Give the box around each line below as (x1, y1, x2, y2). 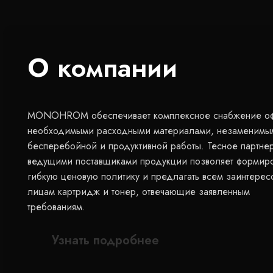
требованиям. (27, 199, 89, 214)
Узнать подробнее (52, 231, 160, 249)
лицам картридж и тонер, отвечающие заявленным (27, 184, 250, 199)
